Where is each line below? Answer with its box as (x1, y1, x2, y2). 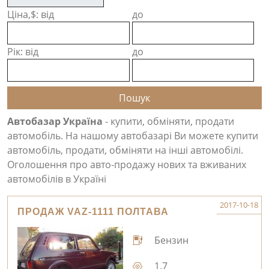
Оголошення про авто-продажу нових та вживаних (7, 158, 246, 171)
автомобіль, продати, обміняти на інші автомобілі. (7, 144, 243, 157)
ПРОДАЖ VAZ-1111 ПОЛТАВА (17, 207, 169, 217)
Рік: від (7, 45, 38, 58)
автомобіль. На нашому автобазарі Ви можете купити (7, 129, 258, 142)
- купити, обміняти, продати (103, 115, 234, 128)
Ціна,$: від (7, 8, 54, 21)
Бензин (151, 233, 189, 247)
